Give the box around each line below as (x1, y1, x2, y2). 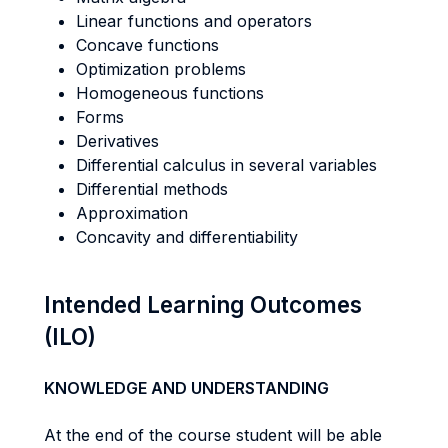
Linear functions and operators (76, 11, 312, 31)
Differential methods (76, 179, 228, 199)
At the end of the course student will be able (44, 425, 382, 445)
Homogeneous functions (76, 83, 264, 103)
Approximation (76, 203, 188, 223)
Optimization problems (76, 59, 246, 79)
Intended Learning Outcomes (44, 291, 362, 318)
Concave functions (76, 35, 219, 55)
